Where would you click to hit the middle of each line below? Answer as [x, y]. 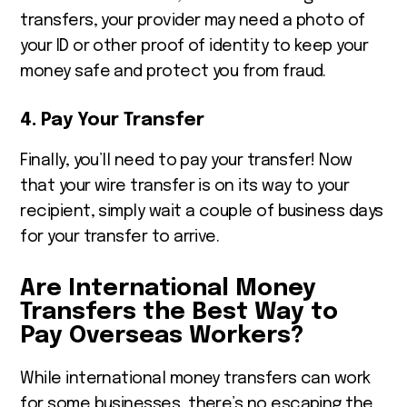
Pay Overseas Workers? [162, 335]
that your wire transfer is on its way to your [185, 186]
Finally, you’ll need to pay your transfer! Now [186, 160]
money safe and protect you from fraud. [173, 71]
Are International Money [169, 288]
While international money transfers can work [195, 378]
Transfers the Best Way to [179, 312]
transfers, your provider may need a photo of [193, 20]
